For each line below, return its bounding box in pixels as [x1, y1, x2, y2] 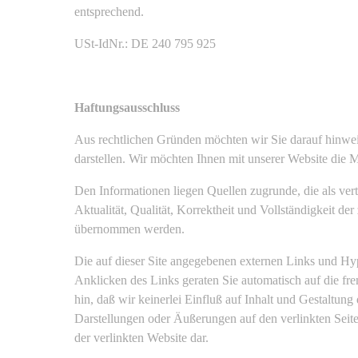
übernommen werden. [74, 221, 185, 236]
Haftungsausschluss [74, 100, 180, 114]
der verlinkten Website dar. [74, 330, 209, 344]
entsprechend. [74, 4, 144, 18]
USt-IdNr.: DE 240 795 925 [74, 36, 216, 50]
